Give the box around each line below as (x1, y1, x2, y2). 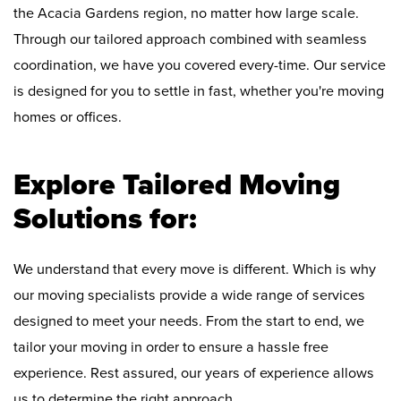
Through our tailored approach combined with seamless (13, 30, 367, 49)
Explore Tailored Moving (13, 167, 340, 203)
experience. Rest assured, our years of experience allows (13, 364, 374, 383)
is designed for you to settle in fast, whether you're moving (13, 82, 384, 101)
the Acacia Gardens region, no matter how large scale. (13, 4, 359, 23)
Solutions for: (13, 201, 197, 237)
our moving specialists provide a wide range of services (13, 286, 365, 305)
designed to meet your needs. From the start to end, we (13, 312, 364, 331)
